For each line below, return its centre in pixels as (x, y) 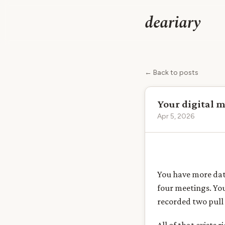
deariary (173, 23)
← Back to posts (172, 73)
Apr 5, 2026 (176, 116)
